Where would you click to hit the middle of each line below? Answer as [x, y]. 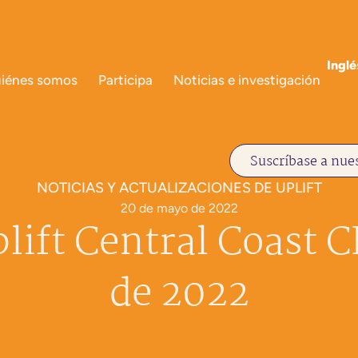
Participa [125, 80]
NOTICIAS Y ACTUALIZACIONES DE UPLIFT [179, 188]
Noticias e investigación [247, 80]
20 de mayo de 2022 [179, 208]
